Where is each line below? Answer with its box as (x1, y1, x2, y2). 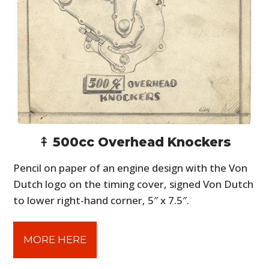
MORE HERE (23, 234, 87, 246)
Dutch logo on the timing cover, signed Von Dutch (13, 177, 254, 192)
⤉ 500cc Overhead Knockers (38, 134, 231, 150)
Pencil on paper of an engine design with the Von (13, 161, 248, 175)
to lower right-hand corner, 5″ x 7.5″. (13, 193, 190, 208)
